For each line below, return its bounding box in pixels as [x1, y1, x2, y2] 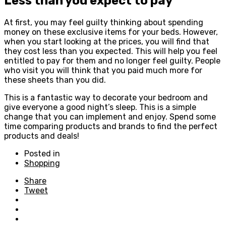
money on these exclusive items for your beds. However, [4, 27, 218, 37]
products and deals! [4, 131, 79, 141]
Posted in [24, 148, 60, 158]
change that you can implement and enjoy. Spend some [4, 111, 216, 122]
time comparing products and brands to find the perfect [4, 121, 217, 131]
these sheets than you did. [4, 75, 106, 85]
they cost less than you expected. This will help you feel [4, 46, 217, 56]
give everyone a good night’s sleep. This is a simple [4, 102, 196, 112]
